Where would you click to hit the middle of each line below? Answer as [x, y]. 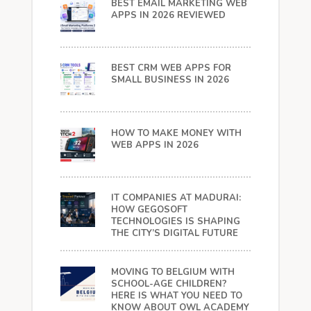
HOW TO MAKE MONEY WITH [176, 133]
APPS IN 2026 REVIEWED [168, 15]
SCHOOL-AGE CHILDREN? [169, 284]
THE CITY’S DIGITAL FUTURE [174, 234]
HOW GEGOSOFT [149, 210]
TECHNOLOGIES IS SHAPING [175, 222]
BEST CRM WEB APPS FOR [171, 68]
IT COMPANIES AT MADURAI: [176, 198]
